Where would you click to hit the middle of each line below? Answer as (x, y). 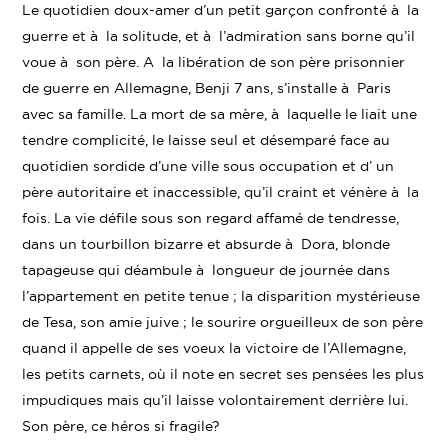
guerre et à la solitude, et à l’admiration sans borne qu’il (219, 36)
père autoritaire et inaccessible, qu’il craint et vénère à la (221, 192)
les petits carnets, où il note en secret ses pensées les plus (223, 374)
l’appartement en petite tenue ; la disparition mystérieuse (221, 296)
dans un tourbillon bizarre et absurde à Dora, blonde (206, 244)
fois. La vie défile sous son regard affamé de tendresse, (211, 218)
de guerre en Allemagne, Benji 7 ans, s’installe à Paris (207, 88)
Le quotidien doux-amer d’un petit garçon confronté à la (221, 10)
